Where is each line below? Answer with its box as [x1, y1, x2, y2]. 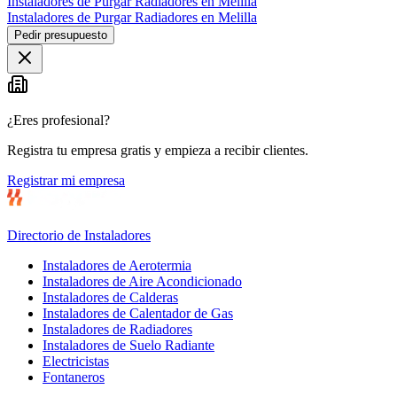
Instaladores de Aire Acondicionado [43, 273, 242, 289]
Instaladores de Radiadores [43, 321, 192, 337]
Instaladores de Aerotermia [43, 257, 191, 273]
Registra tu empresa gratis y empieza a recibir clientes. [7, 142, 308, 158]
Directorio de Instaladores [7, 227, 151, 243]
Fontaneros [43, 369, 105, 385]
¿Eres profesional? [7, 112, 110, 128]
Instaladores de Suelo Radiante [43, 337, 214, 353]
